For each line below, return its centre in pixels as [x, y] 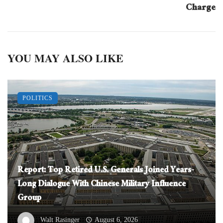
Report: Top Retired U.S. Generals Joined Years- [106, 171]
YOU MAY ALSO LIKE [65, 58]
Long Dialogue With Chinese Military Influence [102, 185]
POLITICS [38, 98]
